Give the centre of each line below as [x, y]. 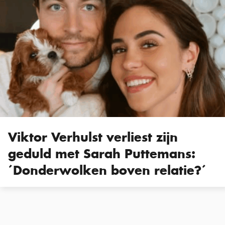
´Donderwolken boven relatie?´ [107, 170]
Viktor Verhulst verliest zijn [93, 137]
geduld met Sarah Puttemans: [102, 153]
